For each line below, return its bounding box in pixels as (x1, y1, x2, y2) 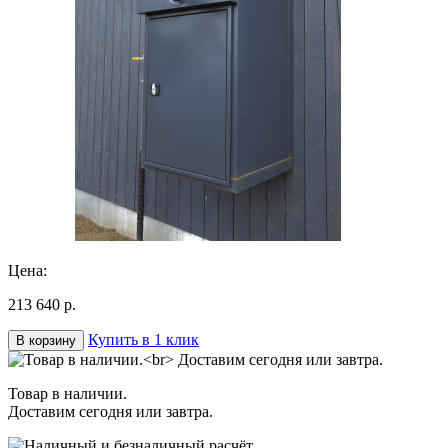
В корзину (16, 332, 76, 348)
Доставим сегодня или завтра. (8, 402, 213, 420)
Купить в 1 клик (88, 330, 199, 348)
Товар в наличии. (8, 384, 127, 402)
